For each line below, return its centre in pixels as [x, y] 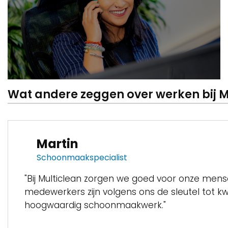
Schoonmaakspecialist [82, 158]
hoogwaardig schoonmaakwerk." [95, 205]
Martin [58, 144]
